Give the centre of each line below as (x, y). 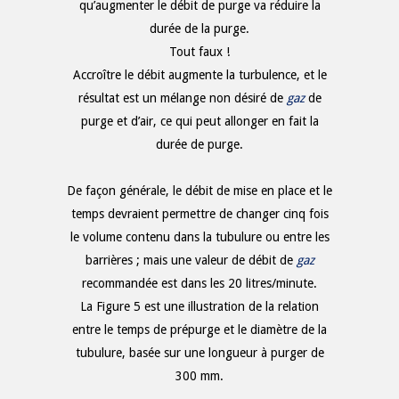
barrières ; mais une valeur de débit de (191, 261)
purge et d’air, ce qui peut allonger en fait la (199, 122)
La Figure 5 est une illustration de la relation (199, 307)
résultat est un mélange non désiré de (182, 98)
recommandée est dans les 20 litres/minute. (199, 284)
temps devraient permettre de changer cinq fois (199, 214)
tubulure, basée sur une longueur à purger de (199, 353)
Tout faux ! (199, 52)
